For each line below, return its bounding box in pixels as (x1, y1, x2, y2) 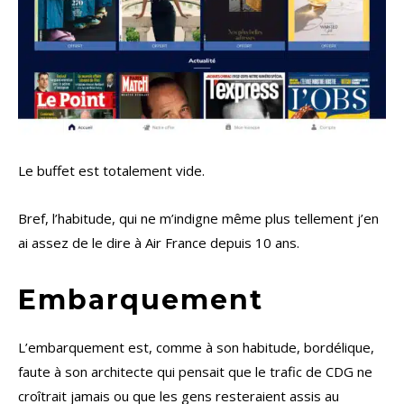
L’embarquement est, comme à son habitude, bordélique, (18, 338, 374, 357)
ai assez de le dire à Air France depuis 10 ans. (18, 234, 299, 252)
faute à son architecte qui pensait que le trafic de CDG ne (18, 363, 372, 381)
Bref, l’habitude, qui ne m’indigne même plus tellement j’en (18, 209, 379, 228)
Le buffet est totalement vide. (18, 161, 205, 180)
